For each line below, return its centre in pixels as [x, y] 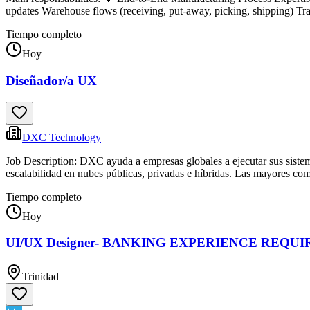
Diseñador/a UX [51, 80]
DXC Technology [62, 137]
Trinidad [40, 277]
